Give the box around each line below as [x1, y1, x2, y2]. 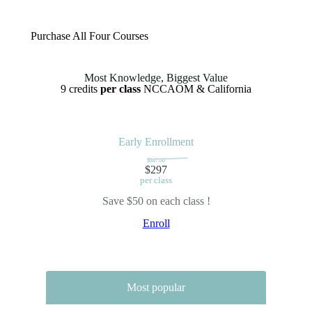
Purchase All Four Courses [31, 30, 148, 42]
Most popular [127, 281, 185, 293]
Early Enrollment [118, 136, 194, 148]
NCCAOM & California [141, 83, 251, 95]
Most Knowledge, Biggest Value [84, 72, 228, 84]
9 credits [61, 83, 100, 95]
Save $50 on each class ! [102, 195, 210, 207]
